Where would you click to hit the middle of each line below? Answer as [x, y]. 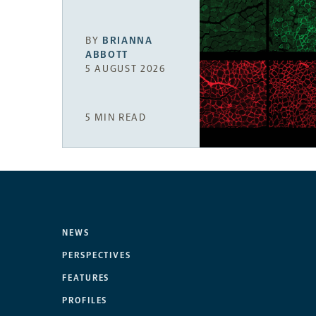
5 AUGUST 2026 [126, 68]
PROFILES [85, 301]
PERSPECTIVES [97, 256]
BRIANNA [128, 40]
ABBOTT [107, 54]
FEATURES [86, 278]
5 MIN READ [116, 118]
